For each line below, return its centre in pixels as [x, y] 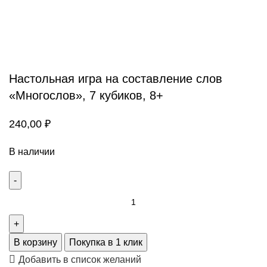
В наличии [32, 151]
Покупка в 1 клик [106, 242]
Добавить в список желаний [80, 259]
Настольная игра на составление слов [116, 78]
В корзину [35, 242]
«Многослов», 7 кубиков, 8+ [86, 95]
